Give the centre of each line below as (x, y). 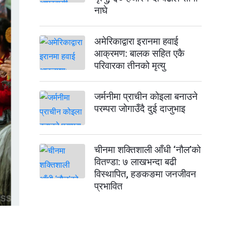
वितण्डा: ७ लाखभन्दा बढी (135, 162)
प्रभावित (108, 186)
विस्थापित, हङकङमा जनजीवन (145, 174)
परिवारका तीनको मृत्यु (130, 66)
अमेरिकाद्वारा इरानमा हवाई (136, 41)
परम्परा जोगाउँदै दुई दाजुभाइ (140, 109)
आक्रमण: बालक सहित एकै (139, 53)
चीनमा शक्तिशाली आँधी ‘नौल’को (147, 150)
